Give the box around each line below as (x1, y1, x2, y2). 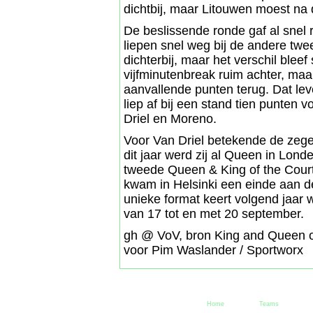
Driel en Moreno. (124, 112, 217, 126)
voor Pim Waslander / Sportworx (124, 243, 303, 258)
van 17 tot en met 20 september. (124, 207, 304, 221)
